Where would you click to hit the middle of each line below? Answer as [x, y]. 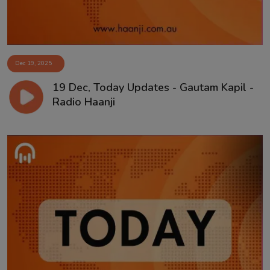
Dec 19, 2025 [33, 63]
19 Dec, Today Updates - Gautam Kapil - [153, 87]
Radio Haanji [83, 102]
